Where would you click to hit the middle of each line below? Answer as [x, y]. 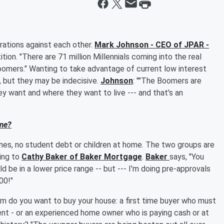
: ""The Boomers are [167, 81]
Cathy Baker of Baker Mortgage [82, 157]
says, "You [187, 157]
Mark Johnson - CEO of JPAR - [152, 45]
